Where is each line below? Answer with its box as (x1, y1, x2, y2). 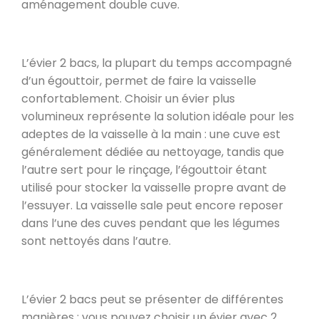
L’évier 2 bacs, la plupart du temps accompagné (21, 54, 292, 71)
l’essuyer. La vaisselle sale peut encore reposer (21, 197, 283, 214)
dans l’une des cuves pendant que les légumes (21, 214, 280, 231)
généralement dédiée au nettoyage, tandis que (21, 143, 284, 160)
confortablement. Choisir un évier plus (21, 90, 235, 107)
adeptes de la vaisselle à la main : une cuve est (21, 125, 281, 142)
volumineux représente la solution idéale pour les (21, 108, 294, 125)
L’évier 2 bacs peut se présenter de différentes (21, 291, 283, 308)
